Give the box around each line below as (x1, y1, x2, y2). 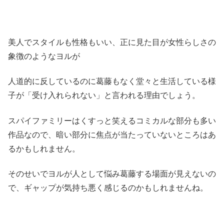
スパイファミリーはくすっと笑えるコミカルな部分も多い (8, 116, 216, 125)
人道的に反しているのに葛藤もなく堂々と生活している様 (8, 77, 216, 86)
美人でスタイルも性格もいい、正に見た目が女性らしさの (8, 37, 216, 46)
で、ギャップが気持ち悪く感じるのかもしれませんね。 (8, 183, 208, 192)
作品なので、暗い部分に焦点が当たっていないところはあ (8, 130, 216, 139)
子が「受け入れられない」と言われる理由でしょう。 (8, 91, 200, 100)
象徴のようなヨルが (8, 51, 80, 60)
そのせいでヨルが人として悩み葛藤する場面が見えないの (8, 169, 216, 178)
